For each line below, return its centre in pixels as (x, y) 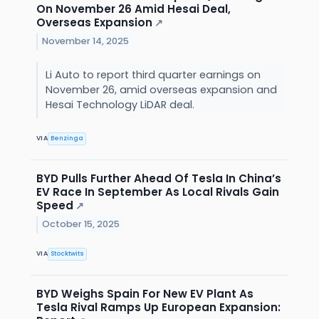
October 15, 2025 (81, 224)
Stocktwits (68, 254)
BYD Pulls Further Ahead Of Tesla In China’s (159, 178)
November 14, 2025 (86, 41)
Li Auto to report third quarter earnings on (153, 74)
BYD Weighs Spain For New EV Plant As (145, 293)
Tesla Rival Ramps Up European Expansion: (158, 307)
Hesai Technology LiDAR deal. (121, 104)
